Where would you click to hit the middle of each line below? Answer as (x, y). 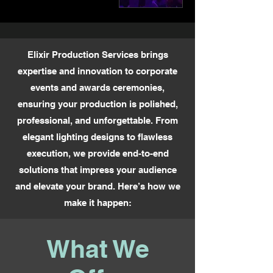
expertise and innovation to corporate (97, 71)
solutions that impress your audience (97, 169)
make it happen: (97, 202)
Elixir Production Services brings (97, 54)
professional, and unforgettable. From (97, 120)
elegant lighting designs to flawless (97, 136)
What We (97, 248)
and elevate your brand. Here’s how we (97, 186)
